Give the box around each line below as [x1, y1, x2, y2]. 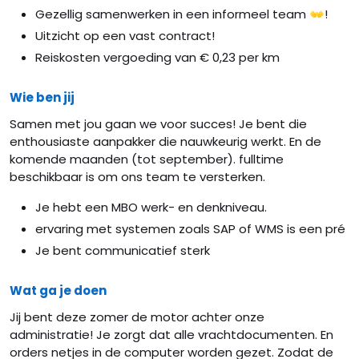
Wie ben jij [10, 89, 75, 106]
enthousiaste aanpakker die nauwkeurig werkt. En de [10, 133, 321, 150]
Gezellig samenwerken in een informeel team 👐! [35, 6, 328, 22]
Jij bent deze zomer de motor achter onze [10, 309, 264, 325]
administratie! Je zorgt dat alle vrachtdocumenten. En [10, 326, 333, 343]
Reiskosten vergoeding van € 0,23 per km [35, 49, 280, 66]
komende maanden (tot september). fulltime [10, 151, 284, 167]
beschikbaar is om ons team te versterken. [10, 168, 265, 185]
